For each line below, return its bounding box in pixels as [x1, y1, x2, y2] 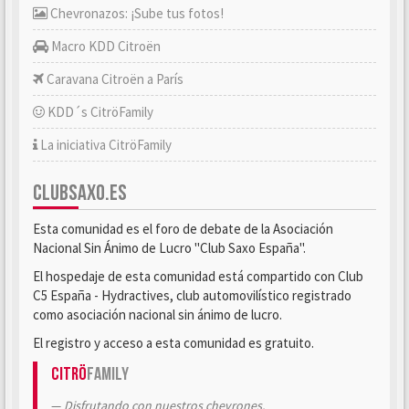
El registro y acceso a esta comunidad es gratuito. [33, 334, 314, 351]
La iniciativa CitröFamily [37, 136, 172, 153]
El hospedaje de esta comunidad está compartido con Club [33, 267, 363, 285]
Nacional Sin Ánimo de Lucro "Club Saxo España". [33, 239, 306, 257]
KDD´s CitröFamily [45, 103, 153, 121]
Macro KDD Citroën [48, 37, 161, 55]
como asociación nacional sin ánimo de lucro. [33, 306, 282, 323]
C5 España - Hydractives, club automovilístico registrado [33, 287, 351, 304]
